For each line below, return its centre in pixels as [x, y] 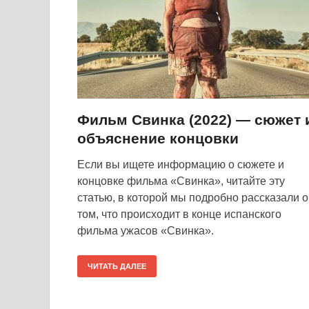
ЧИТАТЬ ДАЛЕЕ [117, 266]
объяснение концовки [158, 138]
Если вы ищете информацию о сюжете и [181, 165]
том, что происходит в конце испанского [179, 214]
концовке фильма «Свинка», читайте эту [181, 181]
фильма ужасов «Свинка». [146, 231]
